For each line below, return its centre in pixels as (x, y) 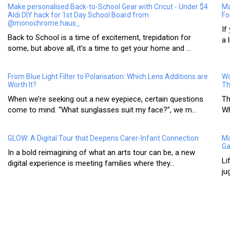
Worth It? (22, 85)
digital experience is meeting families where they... (91, 164)
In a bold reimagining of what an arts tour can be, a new (102, 153)
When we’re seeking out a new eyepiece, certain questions (106, 99)
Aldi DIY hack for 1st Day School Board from (79, 15)
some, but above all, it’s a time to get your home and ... (100, 49)
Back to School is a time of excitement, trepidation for (100, 38)
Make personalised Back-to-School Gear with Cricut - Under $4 (108, 7)
